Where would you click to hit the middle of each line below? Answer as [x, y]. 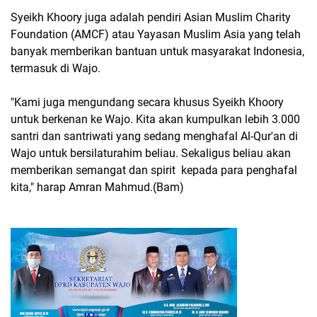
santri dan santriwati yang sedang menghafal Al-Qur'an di [154, 136]
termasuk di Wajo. [56, 68]
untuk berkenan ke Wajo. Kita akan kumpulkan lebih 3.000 [155, 119]
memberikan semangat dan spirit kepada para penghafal [154, 170]
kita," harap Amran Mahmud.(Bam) [97, 187]
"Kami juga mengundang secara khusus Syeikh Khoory [147, 102]
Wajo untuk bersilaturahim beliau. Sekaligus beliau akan [151, 153]
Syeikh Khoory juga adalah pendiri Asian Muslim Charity [151, 17]
